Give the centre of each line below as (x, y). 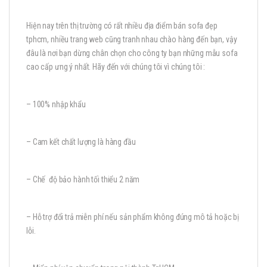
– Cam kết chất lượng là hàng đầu (81, 142)
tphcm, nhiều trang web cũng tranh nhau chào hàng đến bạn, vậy (132, 40)
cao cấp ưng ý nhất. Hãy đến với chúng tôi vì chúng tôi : (116, 67)
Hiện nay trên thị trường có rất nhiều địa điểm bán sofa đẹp (122, 26)
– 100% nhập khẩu (56, 105)
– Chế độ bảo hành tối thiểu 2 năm (83, 180)
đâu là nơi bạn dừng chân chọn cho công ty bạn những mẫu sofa (132, 53)
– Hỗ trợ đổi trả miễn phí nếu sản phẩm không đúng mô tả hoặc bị (133, 217)
